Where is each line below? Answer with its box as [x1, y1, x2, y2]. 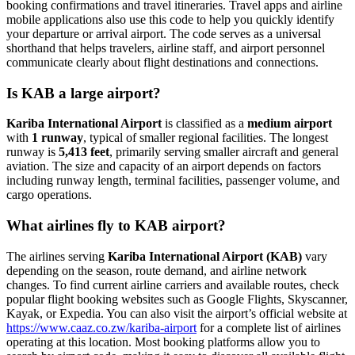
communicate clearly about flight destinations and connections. [6, 55, 319, 69]
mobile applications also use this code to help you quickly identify [6, 12, 334, 26]
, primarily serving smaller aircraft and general [109, 145, 338, 159]
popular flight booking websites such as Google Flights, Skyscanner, [6, 292, 348, 306]
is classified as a [162, 116, 247, 131]
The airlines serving [6, 249, 108, 263]
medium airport [247, 116, 332, 131]
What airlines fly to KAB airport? [6, 217, 226, 235]
